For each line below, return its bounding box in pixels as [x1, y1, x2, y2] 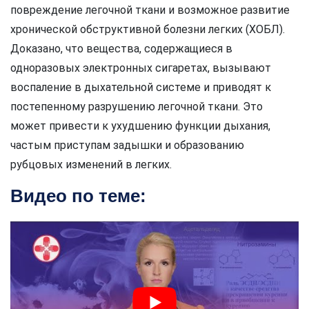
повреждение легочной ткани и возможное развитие [10, 3, 290, 17]
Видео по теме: [10, 186, 146, 206]
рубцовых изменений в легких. [10, 157, 172, 171]
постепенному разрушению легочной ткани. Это [10, 99, 263, 113]
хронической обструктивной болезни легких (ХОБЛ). [10, 22, 285, 36]
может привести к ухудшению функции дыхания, [10, 119, 270, 132]
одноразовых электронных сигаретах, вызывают [10, 61, 271, 74]
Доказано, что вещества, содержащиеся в [10, 41, 232, 55]
